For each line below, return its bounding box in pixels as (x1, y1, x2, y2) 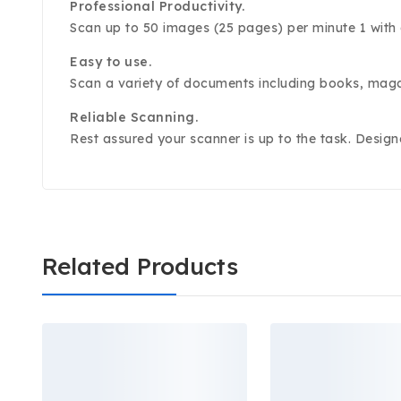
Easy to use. (70, 54, 151, 71)
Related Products (42, 252, 238, 282)
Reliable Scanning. (70, 109, 198, 126)
